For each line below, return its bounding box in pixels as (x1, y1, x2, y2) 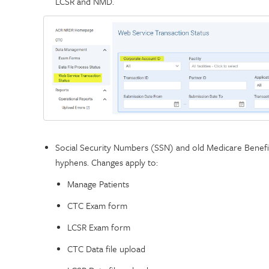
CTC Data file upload (67, 242, 145, 256)
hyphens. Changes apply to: (55, 156, 160, 169)
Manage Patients (67, 177, 129, 191)
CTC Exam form (67, 199, 127, 213)
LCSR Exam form (67, 220, 130, 234)
